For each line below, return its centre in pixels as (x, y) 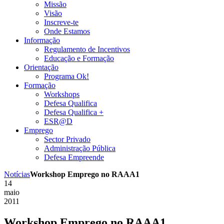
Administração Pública (80, 148)
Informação (42, 40)
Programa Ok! (66, 76)
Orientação (41, 67)
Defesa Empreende (74, 157)
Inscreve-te (61, 22)
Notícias (17, 174)
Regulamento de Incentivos (87, 49)
